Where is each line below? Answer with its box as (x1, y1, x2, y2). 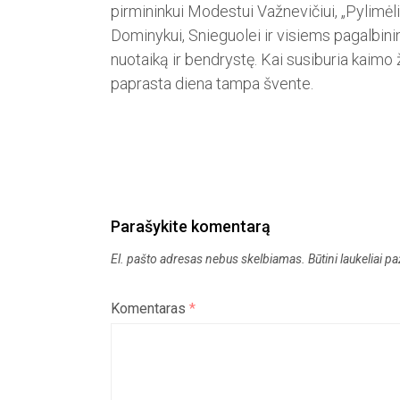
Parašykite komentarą (111, 217, 271, 237)
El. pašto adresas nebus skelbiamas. (111, 252, 306, 267)
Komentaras (111, 300, 190, 318)
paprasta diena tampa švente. (111, 74, 314, 94)
